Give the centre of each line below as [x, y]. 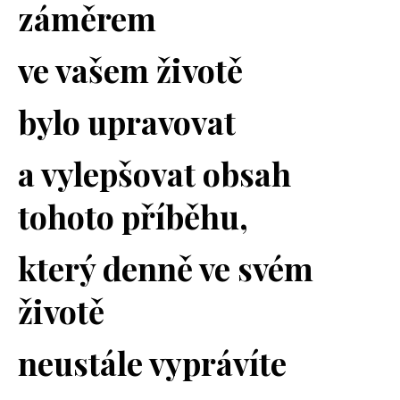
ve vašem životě [130, 70]
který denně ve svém [166, 268]
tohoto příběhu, [137, 217]
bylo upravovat [127, 122]
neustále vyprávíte [156, 363]
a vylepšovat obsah [154, 174]
